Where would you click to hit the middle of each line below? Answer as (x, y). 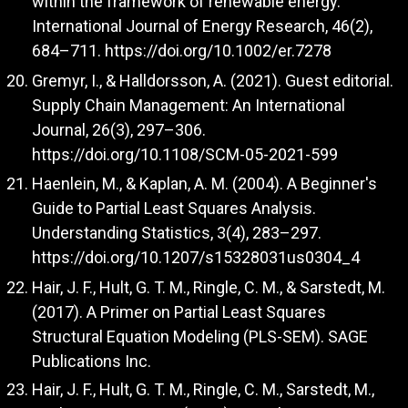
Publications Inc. (92, 361)
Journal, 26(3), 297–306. (119, 129)
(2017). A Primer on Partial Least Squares (179, 311)
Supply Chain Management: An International (189, 105)
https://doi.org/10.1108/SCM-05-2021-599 (185, 154)
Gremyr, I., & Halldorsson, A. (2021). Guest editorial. (213, 80)
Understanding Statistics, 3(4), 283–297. (177, 233)
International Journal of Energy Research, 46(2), (202, 26)
